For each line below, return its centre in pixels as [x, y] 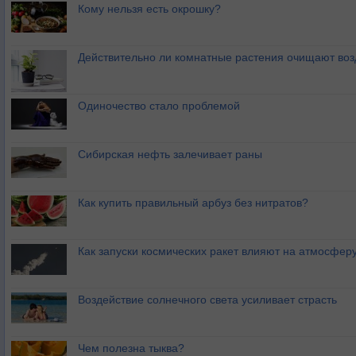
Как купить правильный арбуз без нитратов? [193, 203]
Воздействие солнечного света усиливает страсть [207, 300]
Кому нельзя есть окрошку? [149, 9]
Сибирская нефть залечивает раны [170, 154]
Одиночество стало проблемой [159, 106]
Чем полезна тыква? [131, 348]
